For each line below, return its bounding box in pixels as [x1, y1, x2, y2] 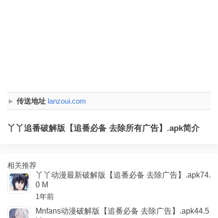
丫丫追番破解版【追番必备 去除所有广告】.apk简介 [7, 124, 200, 133]
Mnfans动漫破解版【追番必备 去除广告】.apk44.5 [36, 207, 209, 215]
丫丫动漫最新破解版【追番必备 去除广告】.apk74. [36, 171, 211, 179]
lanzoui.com [48, 97, 86, 105]
